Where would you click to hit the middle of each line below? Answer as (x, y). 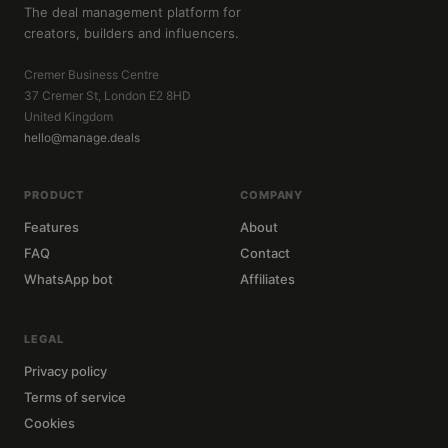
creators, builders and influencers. (131, 33)
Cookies (49, 423)
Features (51, 227)
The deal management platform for (132, 12)
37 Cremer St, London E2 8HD (107, 95)
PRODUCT (54, 195)
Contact (265, 253)
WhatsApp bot (68, 279)
